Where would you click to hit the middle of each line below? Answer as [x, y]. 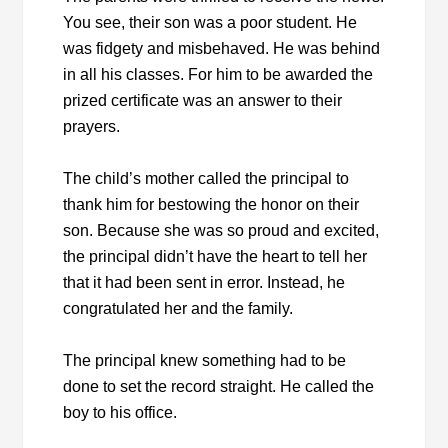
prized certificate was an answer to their [203, 101]
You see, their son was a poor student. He [210, 23]
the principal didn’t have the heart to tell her [215, 257]
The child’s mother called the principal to [206, 179]
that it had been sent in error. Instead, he [204, 283]
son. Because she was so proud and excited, [221, 231]
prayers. [94, 127]
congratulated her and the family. [178, 309]
